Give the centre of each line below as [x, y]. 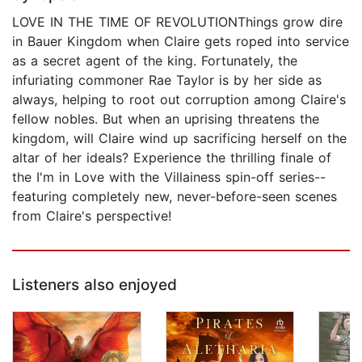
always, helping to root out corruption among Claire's [179, 100]
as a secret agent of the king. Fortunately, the [155, 61]
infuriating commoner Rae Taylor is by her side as [167, 80]
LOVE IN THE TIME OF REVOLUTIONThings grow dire [177, 22]
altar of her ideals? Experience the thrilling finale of [172, 158]
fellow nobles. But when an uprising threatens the [166, 119]
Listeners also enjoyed [95, 285]
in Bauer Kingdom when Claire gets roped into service [181, 42]
